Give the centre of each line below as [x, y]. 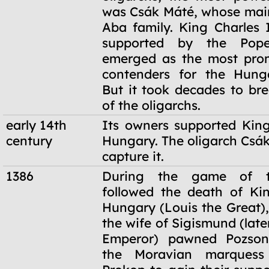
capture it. [133, 156]
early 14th [36, 125]
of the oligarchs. [151, 105]
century [29, 141]
